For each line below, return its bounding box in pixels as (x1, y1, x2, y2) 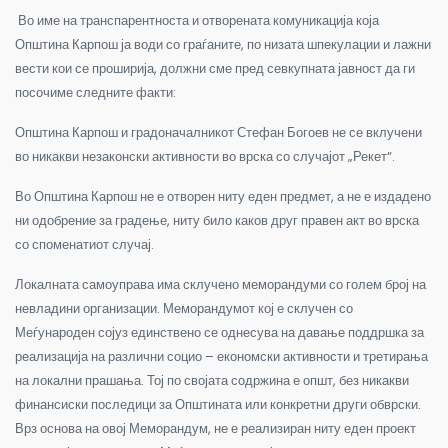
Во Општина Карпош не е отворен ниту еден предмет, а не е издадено (15, 187, 431, 207)
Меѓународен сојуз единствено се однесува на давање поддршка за (15, 323, 424, 343)
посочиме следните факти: (15, 83, 176, 103)
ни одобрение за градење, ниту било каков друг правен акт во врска (15, 211, 419, 231)
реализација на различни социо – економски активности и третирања (15, 347, 428, 367)
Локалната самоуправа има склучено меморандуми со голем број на (15, 275, 426, 295)
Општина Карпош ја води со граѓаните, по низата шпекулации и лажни (15, 35, 431, 55)
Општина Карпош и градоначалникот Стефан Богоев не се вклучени (15, 123, 422, 143)
